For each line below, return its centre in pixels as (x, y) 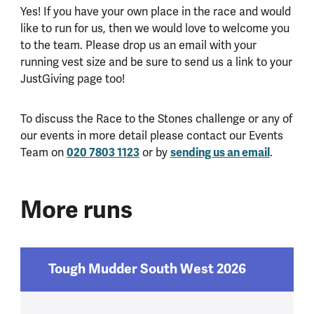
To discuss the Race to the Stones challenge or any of (156, 120)
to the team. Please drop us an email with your (138, 46)
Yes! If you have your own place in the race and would (155, 12)
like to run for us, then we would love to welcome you (155, 29)
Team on (43, 153)
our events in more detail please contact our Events (151, 136)
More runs (76, 210)
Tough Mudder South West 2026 (147, 269)
